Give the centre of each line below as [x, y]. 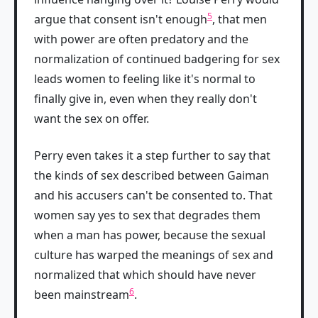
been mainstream [82, 295]
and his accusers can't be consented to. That [153, 195]
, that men [240, 19]
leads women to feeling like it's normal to [145, 79]
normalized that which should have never [145, 275]
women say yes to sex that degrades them [147, 215]
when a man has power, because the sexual [150, 235]
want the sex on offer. [92, 119]
